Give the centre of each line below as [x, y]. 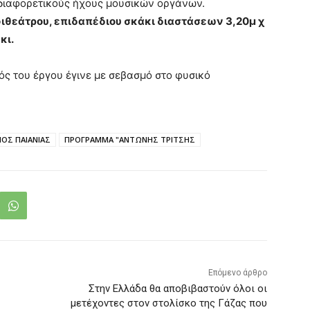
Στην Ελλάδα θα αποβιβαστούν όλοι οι [177, 289]
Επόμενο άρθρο [237, 273]
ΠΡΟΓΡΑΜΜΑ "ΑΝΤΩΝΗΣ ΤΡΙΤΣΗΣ [130, 140]
